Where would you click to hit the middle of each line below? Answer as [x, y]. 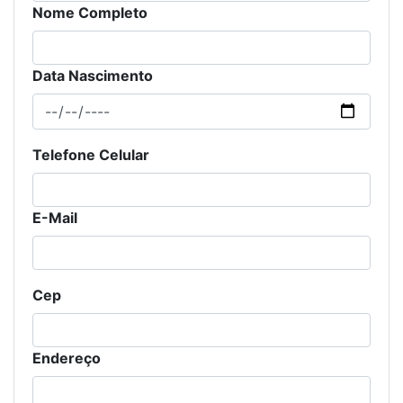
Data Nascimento [93, 75]
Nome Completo [90, 12]
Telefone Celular [91, 154]
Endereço [67, 358]
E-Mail [55, 217]
